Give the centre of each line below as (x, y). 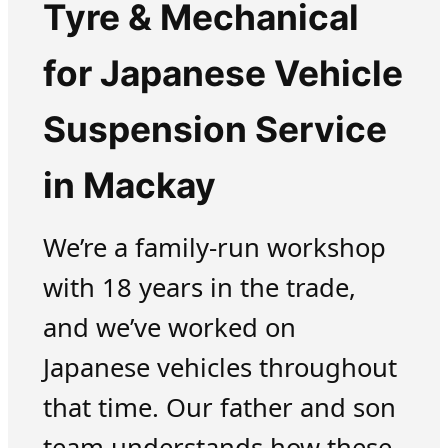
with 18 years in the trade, (199, 287)
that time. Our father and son (219, 407)
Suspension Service (214, 129)
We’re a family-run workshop (214, 247)
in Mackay (129, 185)
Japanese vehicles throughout (219, 367)
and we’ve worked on (169, 327)
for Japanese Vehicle (222, 73)
